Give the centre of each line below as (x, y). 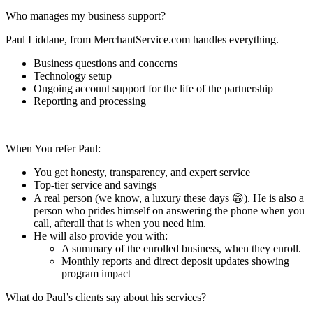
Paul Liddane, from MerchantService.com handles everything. (142, 40)
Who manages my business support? (86, 16)
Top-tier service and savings (95, 185)
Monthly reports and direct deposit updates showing (175, 261)
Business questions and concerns (105, 64)
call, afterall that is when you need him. (120, 224)
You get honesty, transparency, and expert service (142, 173)
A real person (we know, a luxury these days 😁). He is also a (169, 198)
